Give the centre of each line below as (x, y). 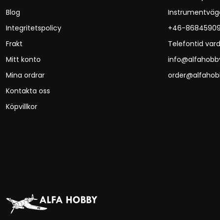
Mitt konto (23, 59)
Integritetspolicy (34, 28)
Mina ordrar (25, 75)
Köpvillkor (22, 107)
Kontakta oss (28, 91)
